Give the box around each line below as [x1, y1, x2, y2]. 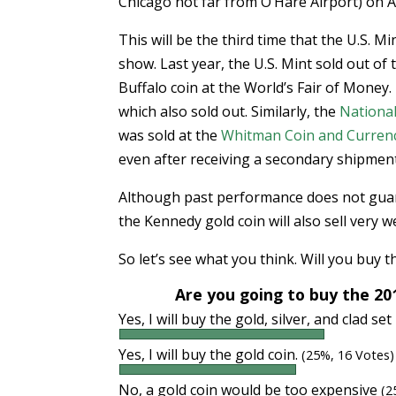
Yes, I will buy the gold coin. [118, 345, 302, 364]
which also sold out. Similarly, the [118, 102, 340, 121]
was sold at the [118, 126, 222, 145]
